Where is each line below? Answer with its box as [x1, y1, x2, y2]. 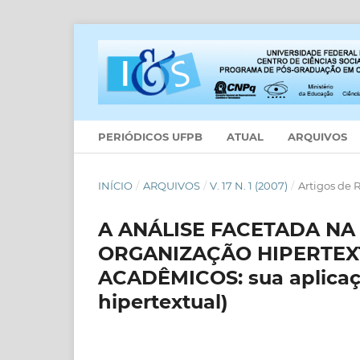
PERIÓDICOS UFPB [98, 129, 202, 143]
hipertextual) [98, 289, 228, 313]
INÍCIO [98, 178, 133, 192]
